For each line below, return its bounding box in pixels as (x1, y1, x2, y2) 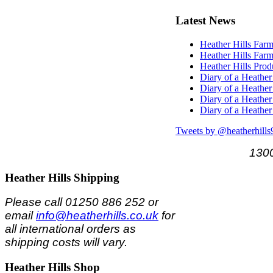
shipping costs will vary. (5, 236, 127, 249)
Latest (175, 14, 206, 27)
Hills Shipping (45, 171, 119, 184)
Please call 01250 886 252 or (5, 196, 158, 209)
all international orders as (5, 222, 136, 236)
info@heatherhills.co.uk (36, 209, 158, 222)
